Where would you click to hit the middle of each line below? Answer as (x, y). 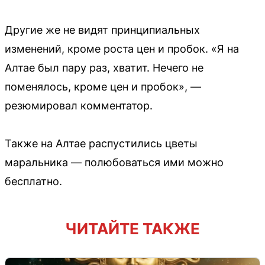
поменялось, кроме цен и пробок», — (103, 86)
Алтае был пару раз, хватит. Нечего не (104, 67)
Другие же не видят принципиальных (102, 30)
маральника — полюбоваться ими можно (114, 162)
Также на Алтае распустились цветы (101, 143)
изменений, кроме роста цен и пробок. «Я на (122, 49)
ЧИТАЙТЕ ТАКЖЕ (132, 228)
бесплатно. (33, 181)
